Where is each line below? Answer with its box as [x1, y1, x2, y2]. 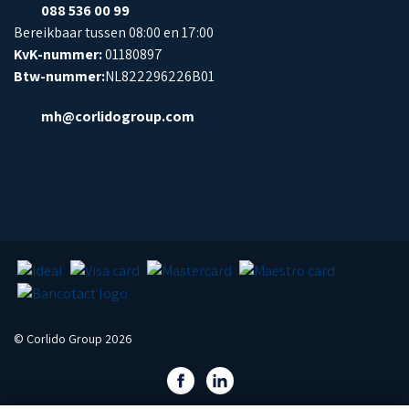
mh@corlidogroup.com [41, 106, 194, 126]
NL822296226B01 [105, 66, 215, 86]
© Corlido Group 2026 [14, 330, 132, 347]
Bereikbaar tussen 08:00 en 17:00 [14, 22, 214, 42]
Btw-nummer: [14, 66, 105, 86]
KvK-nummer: [14, 44, 105, 64]
